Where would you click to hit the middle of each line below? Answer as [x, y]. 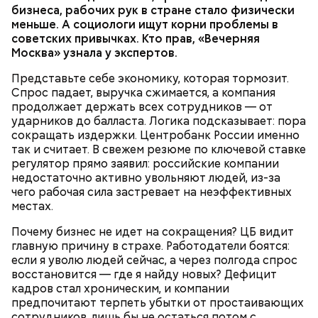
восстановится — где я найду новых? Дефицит [144, 274]
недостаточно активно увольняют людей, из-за [146, 178]
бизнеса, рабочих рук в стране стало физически [153, 10]
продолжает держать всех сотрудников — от [142, 107]
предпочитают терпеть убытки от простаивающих [158, 303]
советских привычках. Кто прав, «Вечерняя [136, 39]
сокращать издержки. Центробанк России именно [155, 135]
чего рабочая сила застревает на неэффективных [152, 192]
